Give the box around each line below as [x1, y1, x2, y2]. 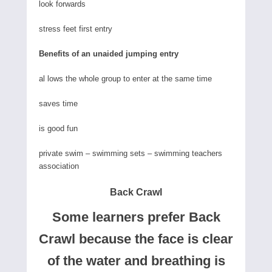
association [39, 161, 79, 171]
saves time [39, 98, 78, 108]
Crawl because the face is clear [39, 231, 233, 246]
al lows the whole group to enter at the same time [39, 73, 212, 83]
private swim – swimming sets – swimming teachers [39, 148, 222, 158]
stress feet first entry [39, 24, 112, 33]
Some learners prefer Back [52, 209, 220, 225]
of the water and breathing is [47, 253, 225, 268]
